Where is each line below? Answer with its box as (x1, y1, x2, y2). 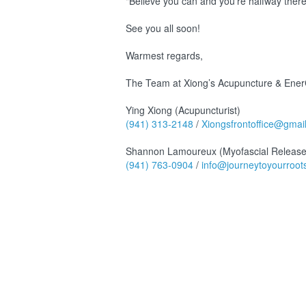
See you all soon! (126, 20, 200, 35)
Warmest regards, (126, 48, 203, 62)
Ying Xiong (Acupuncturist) (126, 102, 240, 117)
